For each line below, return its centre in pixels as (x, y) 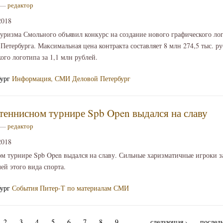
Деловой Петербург (101, 78)
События (25, 188)
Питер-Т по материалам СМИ (84, 188)
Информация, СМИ (41, 78)
